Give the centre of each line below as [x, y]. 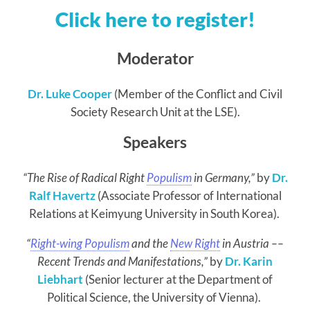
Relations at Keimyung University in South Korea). [154, 213]
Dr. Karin [249, 261]
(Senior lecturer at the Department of [178, 279]
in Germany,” [224, 177]
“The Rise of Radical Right [84, 177]
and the [150, 243]
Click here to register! [155, 20]
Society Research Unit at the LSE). [155, 112]
